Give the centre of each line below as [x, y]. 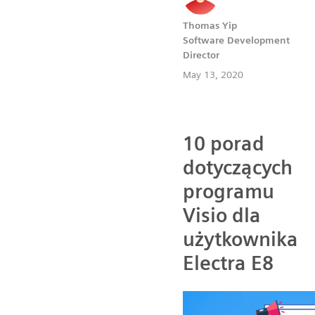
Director [201, 54]
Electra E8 [228, 263]
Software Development [236, 40]
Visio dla [222, 215]
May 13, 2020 [213, 74]
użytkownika [240, 239]
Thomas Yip [210, 25]
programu [229, 191]
